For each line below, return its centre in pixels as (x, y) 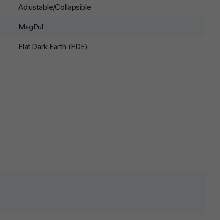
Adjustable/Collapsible (55, 7)
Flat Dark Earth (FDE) (53, 46)
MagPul (31, 27)
